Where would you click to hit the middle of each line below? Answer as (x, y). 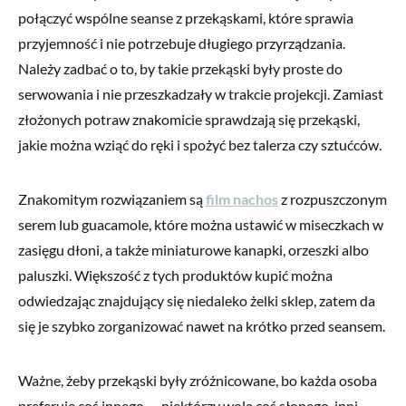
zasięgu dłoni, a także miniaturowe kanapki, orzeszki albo (193, 250)
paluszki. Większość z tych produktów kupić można (175, 275)
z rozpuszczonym (333, 199)
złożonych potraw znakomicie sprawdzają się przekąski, (189, 120)
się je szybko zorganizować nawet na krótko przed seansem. (202, 326)
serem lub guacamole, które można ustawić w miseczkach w (201, 225)
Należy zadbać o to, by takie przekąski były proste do (180, 69)
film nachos (242, 199)
